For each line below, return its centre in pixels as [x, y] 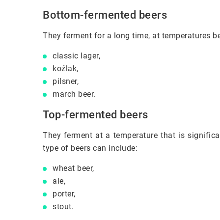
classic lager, [76, 55]
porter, [64, 193]
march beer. [74, 94]
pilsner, [66, 81]
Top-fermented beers [96, 114]
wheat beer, [73, 168]
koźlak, [66, 68]
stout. [63, 206]
